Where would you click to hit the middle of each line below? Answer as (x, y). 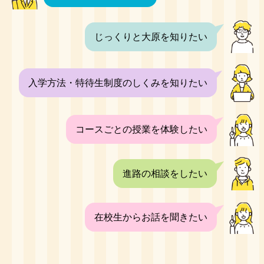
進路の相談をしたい (165, 173)
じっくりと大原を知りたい (151, 37)
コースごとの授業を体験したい (141, 130)
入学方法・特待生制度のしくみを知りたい (118, 83)
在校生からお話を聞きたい (151, 217)
